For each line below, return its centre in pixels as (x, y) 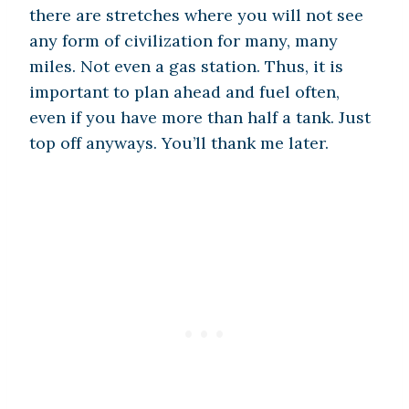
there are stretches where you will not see (196, 16)
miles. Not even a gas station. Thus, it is (186, 67)
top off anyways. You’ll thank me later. (181, 143)
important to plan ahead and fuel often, (184, 92)
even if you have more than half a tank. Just (200, 118)
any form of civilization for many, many (184, 41)
